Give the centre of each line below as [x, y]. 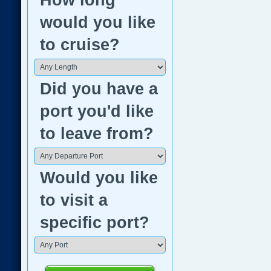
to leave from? [97, 134]
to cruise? [80, 45]
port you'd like [97, 111]
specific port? [95, 223]
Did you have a [99, 89]
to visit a [74, 200]
